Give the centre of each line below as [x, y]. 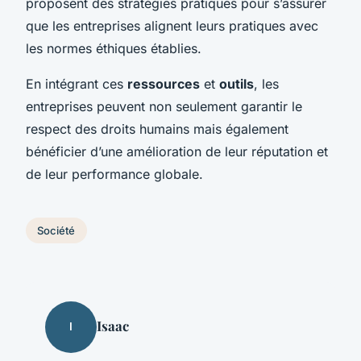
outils [237, 83]
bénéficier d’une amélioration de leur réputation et [177, 151]
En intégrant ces [77, 83]
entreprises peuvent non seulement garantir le [164, 106]
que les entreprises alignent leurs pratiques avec [172, 25]
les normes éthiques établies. [114, 48]
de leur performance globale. [114, 174]
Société [56, 230]
